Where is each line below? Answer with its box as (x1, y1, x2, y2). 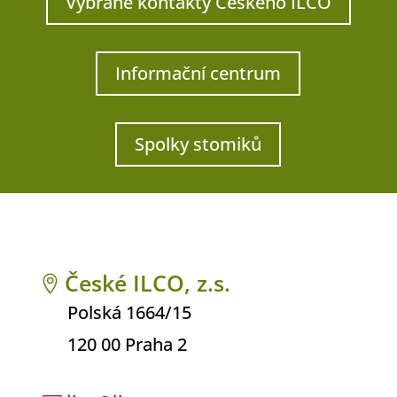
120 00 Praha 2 (66, 332, 187, 356)
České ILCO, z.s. (64, 268, 230, 298)
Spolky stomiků (135, 132, 262, 156)
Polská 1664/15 (66, 300, 191, 324)
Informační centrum (115, 61, 282, 85)
